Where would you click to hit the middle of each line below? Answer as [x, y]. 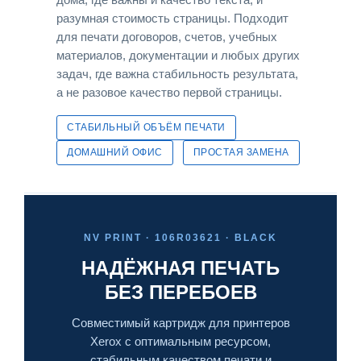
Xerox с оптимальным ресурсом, [180, 341]
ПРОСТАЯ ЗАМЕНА [241, 152]
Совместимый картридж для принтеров [180, 323]
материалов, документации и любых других [178, 55]
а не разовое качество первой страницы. [169, 92]
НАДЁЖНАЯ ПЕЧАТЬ [180, 268]
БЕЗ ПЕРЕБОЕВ [180, 292]
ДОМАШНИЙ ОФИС [115, 152]
